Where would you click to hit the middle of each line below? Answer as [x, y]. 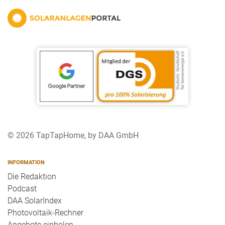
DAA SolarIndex [35, 201]
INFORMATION [26, 162]
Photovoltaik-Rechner [45, 213]
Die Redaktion [32, 177]
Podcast [22, 189]
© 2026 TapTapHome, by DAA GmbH [73, 136]
